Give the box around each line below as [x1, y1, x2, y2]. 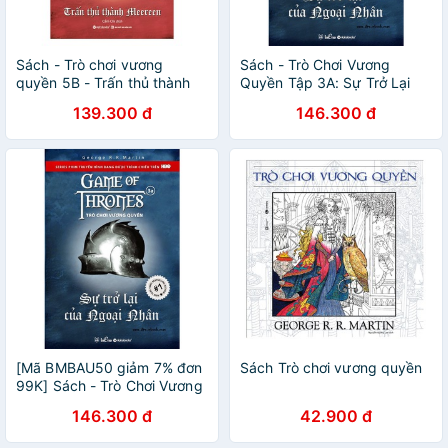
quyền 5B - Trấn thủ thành [16, 74, 191, 91]
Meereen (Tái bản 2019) [16, 92, 175, 109]
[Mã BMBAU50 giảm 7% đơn [16, 359, 203, 376]
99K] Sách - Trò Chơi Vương [16, 377, 203, 394]
